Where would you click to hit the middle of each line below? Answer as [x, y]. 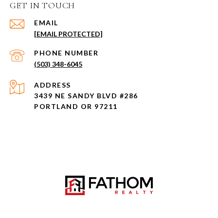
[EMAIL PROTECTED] [68, 34]
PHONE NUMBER [66, 53]
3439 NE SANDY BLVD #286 [86, 96]
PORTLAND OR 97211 [76, 107]
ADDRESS [53, 85]
